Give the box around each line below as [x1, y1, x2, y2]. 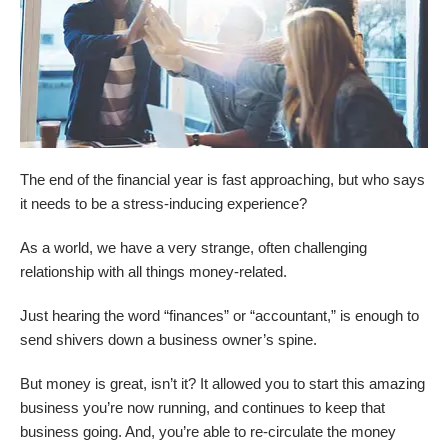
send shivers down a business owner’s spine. [20, 332, 317, 349]
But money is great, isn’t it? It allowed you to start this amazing [20, 376, 425, 393]
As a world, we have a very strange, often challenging [20, 240, 367, 257]
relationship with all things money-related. [20, 264, 287, 281]
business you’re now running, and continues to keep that [20, 400, 385, 417]
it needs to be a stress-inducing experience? [20, 196, 307, 213]
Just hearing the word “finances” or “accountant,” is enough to [20, 308, 419, 325]
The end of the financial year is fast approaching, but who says [20, 172, 425, 189]
